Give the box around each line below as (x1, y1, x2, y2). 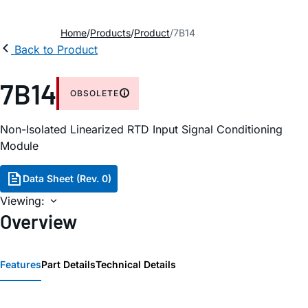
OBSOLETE (70, 88, 119, 98)
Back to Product (14, 43, 98, 56)
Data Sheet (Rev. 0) (23, 173, 111, 184)
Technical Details (96, 258, 176, 271)
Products (90, 27, 131, 38)
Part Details (41, 258, 96, 271)
